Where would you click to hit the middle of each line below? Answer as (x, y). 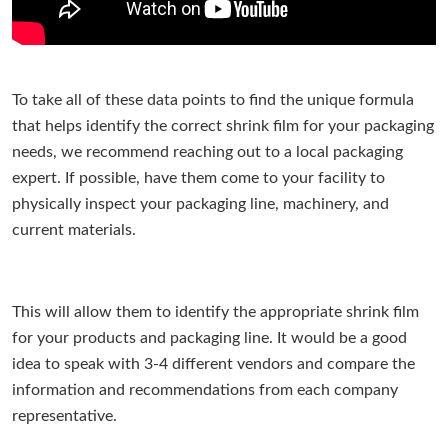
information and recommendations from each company (205, 390)
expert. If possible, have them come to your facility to (199, 178)
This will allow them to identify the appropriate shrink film (216, 312)
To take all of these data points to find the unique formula (213, 100)
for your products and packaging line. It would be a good (210, 338)
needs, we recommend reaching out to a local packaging (208, 152)
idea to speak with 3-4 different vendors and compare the (214, 364)
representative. (65, 416)
